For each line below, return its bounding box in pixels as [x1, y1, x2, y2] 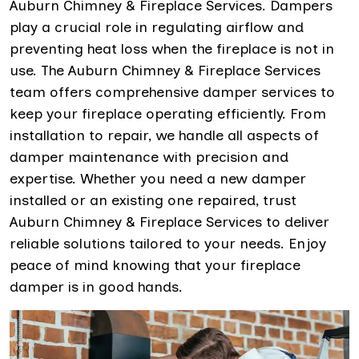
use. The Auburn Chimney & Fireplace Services [10, 62, 321, 79]
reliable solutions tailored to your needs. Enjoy [10, 235, 326, 252]
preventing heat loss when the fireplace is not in [10, 40, 334, 58]
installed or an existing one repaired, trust [10, 192, 296, 209]
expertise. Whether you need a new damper [10, 170, 306, 188]
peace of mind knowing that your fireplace [10, 256, 301, 274]
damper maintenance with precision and [10, 148, 288, 166]
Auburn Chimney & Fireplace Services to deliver [10, 213, 329, 231]
